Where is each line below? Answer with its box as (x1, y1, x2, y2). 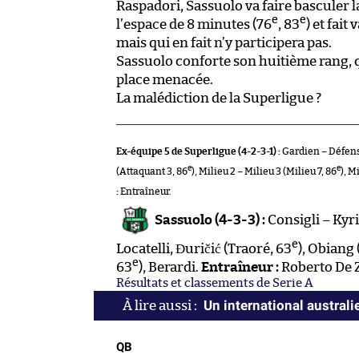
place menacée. (116, 72, 213, 87)
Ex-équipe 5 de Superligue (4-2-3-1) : (116, 146, 280, 156)
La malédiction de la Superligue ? (116, 91, 321, 105)
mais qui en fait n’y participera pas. (116, 35, 332, 50)
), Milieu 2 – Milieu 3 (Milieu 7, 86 (192, 166, 337, 176)
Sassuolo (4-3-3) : (155, 212, 265, 227)
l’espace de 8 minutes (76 (116, 17, 272, 31)
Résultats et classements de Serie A (116, 276, 313, 289)
